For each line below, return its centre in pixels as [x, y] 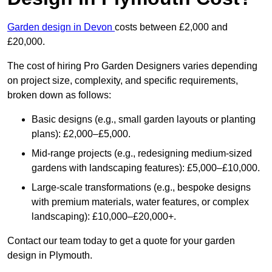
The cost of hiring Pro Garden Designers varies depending [132, 66]
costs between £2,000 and [171, 27]
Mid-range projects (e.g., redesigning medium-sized [142, 154]
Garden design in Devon [61, 27]
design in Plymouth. [50, 256]
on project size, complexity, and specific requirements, [123, 81]
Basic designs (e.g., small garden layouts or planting [144, 120]
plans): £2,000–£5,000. [81, 134]
